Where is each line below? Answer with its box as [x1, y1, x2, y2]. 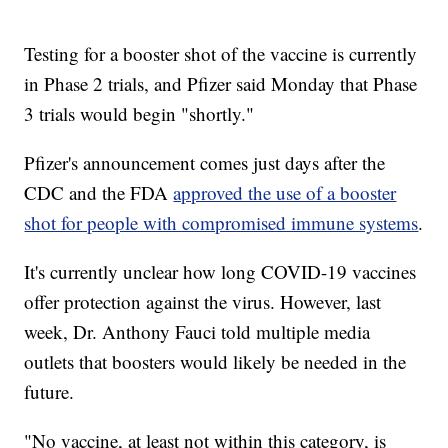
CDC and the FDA [24, 180, 174, 206]
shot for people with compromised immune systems [24, 210, 419, 236]
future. [24, 379, 75, 405]
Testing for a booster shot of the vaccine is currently [24, 41, 418, 67]
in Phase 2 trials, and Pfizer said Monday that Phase [24, 71, 418, 97]
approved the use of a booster [173, 180, 397, 206]
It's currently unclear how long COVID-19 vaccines [24, 259, 417, 285]
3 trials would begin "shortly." [24, 101, 255, 127]
